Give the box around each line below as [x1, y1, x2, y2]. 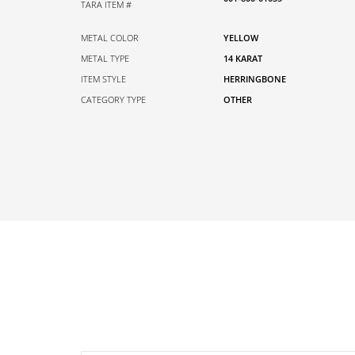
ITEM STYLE [81, 73, 126, 86]
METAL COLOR [81, 32, 139, 44]
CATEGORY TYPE [81, 94, 146, 106]
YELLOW [223, 32, 258, 44]
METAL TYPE [81, 52, 129, 65]
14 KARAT [223, 52, 262, 65]
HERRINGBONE [223, 73, 286, 86]
